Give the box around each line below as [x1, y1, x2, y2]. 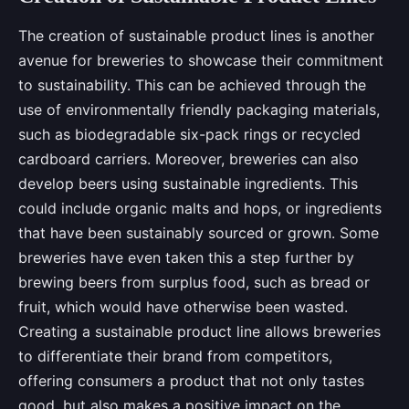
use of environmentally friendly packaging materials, [18, 100, 380, 120]
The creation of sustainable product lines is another [18, 26, 374, 46]
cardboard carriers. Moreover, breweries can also [18, 150, 359, 169]
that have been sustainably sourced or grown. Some [18, 224, 379, 243]
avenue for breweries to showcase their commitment [18, 51, 383, 70]
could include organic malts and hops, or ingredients [18, 199, 382, 218]
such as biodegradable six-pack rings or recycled [18, 125, 361, 144]
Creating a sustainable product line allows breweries [18, 322, 381, 341]
